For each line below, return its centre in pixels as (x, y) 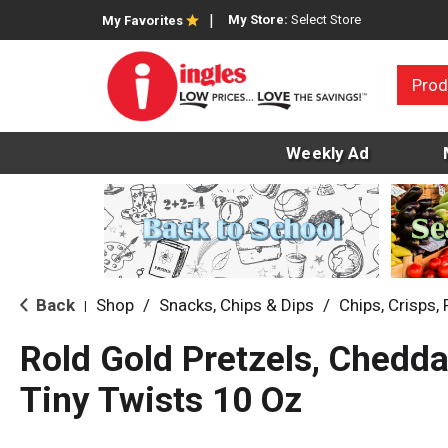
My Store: (259, 19)
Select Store (326, 19)
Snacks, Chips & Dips (236, 305)
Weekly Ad (328, 153)
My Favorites (142, 20)
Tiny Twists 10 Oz (161, 401)
